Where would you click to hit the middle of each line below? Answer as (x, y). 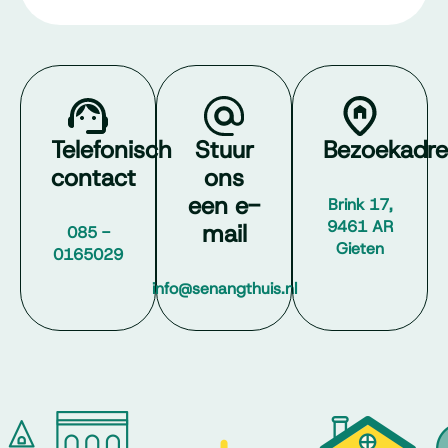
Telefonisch (111, 150)
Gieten (360, 248)
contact (93, 178)
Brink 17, (360, 204)
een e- (224, 206)
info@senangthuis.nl (224, 288)
